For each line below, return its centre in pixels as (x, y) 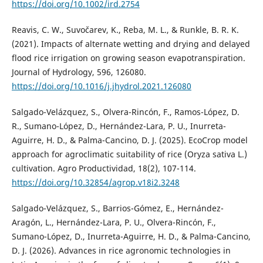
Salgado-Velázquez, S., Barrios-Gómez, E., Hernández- (117, 208)
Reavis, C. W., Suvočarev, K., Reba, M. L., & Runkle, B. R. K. (125, 30)
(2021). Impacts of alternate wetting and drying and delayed (131, 44)
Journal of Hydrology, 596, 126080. (79, 72)
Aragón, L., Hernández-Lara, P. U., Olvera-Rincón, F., (114, 222)
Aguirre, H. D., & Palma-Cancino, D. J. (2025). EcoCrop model (129, 140)
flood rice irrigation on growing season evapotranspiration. (128, 58)
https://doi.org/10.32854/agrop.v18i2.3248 (95, 183)
